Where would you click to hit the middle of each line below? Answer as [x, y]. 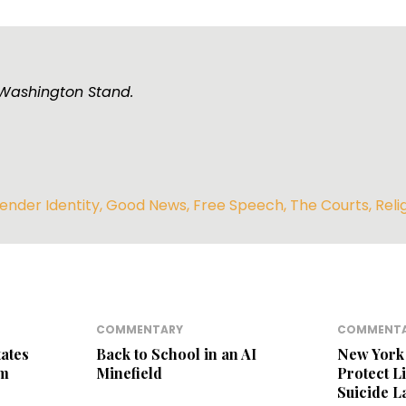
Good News [146, 205]
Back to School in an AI [176, 354]
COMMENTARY [139, 330]
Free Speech [238, 205]
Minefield [129, 373]
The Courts [329, 205]
